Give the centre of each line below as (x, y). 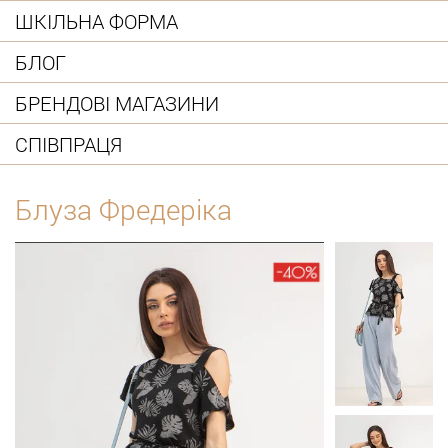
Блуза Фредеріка (123, 210)
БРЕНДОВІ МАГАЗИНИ (117, 102)
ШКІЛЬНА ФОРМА (96, 20)
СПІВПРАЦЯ (68, 143)
